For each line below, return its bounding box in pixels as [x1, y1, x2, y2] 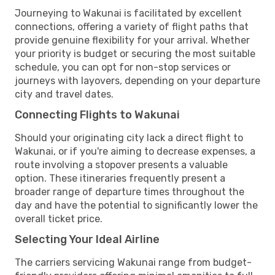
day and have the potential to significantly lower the [15, 199, 258, 211]
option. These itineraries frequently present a [15, 172, 225, 184]
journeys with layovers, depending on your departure [15, 74, 260, 87]
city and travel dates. [15, 88, 114, 100]
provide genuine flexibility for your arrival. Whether [15, 34, 250, 46]
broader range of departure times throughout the [15, 185, 244, 198]
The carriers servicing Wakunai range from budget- [15, 256, 252, 268]
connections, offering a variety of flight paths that [15, 20, 249, 33]
